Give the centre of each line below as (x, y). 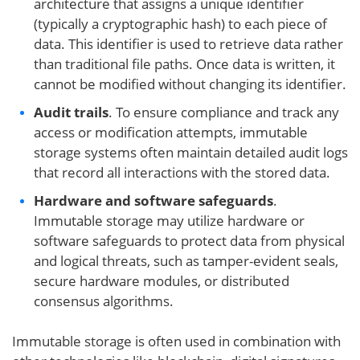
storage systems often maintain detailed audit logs (191, 152)
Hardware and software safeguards (153, 200)
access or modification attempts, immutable (171, 132)
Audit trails (71, 112)
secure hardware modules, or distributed (162, 281)
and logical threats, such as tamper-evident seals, (186, 261)
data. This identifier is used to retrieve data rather (188, 44)
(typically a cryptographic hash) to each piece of (180, 24)
